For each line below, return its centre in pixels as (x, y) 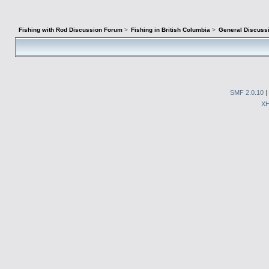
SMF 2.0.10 (247, 93)
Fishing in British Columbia (171, 30)
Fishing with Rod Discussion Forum (70, 30)
